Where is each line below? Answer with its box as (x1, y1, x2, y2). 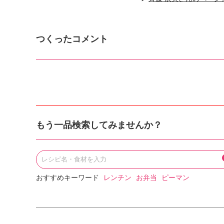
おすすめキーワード (36, 174, 99, 181)
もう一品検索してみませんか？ (36, 120, 162, 130)
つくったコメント (36, 34, 108, 44)
